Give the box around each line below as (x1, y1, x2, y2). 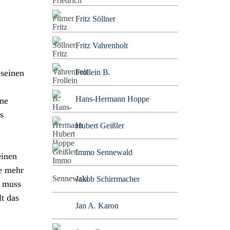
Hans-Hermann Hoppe (75, 94, 149, 103)
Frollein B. (75, 67, 110, 76)
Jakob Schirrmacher (75, 174, 140, 183)
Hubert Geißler (75, 121, 124, 130)
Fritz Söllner (75, 14, 116, 23)
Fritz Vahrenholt (75, 41, 128, 50)
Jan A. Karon (75, 201, 119, 210)
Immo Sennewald (75, 147, 132, 157)
